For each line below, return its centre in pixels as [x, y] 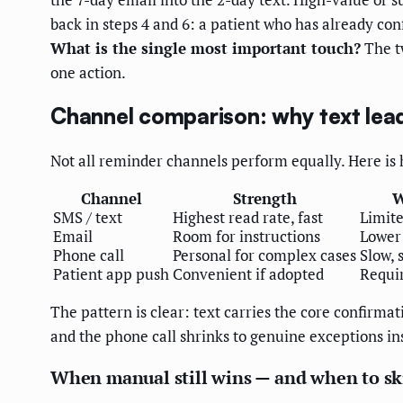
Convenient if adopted [248, 274]
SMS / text [88, 218]
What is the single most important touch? [206, 49]
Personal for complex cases [264, 255]
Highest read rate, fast [248, 218]
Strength [264, 199]
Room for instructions [246, 237]
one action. [88, 73]
